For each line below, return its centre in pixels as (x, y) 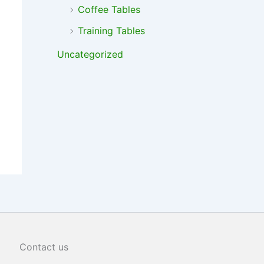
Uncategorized (90, 55)
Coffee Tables (109, 10)
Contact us (44, 247)
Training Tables (111, 31)
